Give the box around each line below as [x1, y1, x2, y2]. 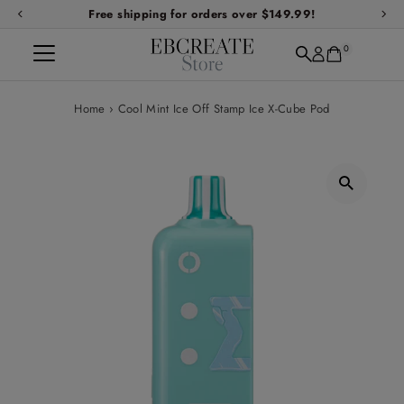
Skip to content [17, 13, 98, 31]
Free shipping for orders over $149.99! [88, 5, 316, 23]
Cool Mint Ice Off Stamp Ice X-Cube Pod [117, 99, 330, 117]
